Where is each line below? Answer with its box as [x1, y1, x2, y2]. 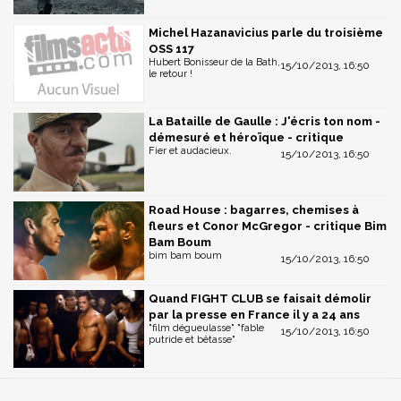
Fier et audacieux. [149, 145, 232, 158]
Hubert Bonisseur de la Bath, [149, 56, 280, 69]
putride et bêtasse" [149, 333, 235, 346]
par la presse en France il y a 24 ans [149, 307, 360, 321]
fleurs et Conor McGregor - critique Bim [149, 218, 387, 233]
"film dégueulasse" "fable [149, 321, 264, 334]
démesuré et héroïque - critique [149, 131, 344, 145]
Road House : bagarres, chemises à [149, 202, 359, 217]
